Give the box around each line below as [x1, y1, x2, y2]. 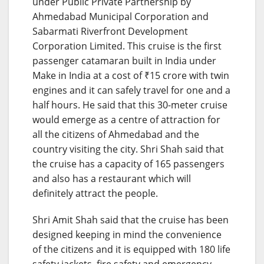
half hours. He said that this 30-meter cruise [32, 98, 227, 111]
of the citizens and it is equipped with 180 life [32, 242, 230, 256]
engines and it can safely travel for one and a [32, 83, 230, 97]
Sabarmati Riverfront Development [32, 24, 188, 38]
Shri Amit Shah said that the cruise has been [32, 213, 229, 226]
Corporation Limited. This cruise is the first [32, 39, 222, 52]
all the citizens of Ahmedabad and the [32, 127, 199, 141]
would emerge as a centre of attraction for [32, 113, 220, 126]
